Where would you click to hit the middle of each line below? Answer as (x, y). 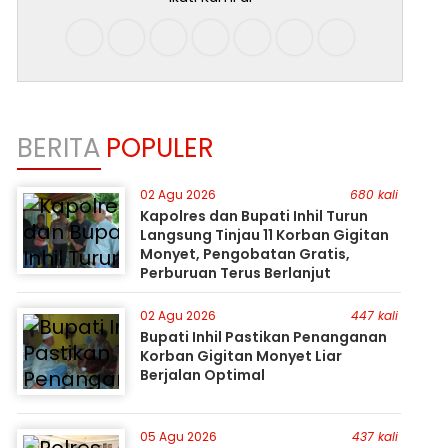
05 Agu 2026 (179, 436)
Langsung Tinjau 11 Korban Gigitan (265, 235)
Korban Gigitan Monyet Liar (241, 356)
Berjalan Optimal (203, 375)
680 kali (373, 194)
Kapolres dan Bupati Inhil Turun (254, 216)
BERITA (58, 148)
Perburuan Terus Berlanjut (236, 273)
